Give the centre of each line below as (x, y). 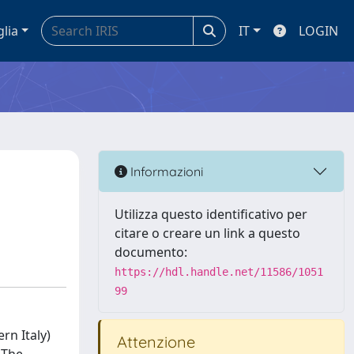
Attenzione (154, 342)
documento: (151, 252)
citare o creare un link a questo (207, 233)
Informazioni (165, 171)
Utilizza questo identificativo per (211, 214)
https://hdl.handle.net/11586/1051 (219, 272)
